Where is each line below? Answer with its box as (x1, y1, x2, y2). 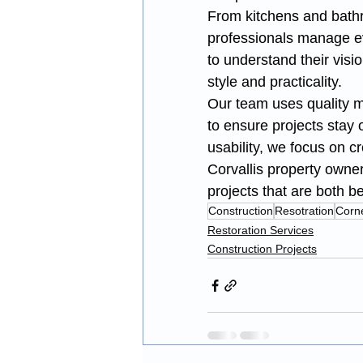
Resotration (275, 204, 334, 217)
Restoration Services (207, 224, 314, 237)
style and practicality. (207, 74, 342, 90)
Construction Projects (207, 242, 317, 255)
